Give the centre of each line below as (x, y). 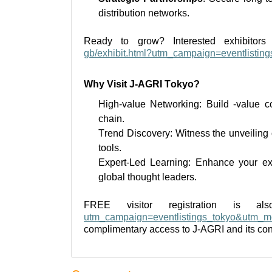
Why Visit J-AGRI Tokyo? (142, 84)
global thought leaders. (148, 177)
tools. (110, 148)
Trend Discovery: (137, 133)
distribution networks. (144, 13)
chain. (111, 118)
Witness (192, 133)
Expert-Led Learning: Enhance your (180, 162)
